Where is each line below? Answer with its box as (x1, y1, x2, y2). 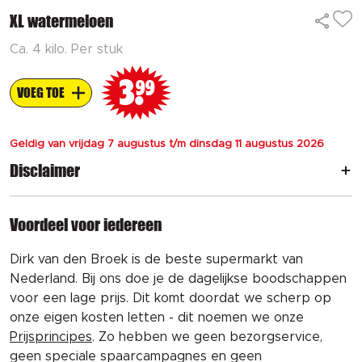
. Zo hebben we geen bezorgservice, (92, 330, 322, 343)
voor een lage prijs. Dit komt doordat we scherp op (10, 291, 331, 305)
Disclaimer (10, 160, 80, 180)
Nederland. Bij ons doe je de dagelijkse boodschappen (10, 271, 347, 285)
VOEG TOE (17, 85, 65, 100)
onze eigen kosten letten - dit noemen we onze (10, 310, 304, 324)
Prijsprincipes (10, 330, 92, 343)
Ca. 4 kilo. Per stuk (10, 42, 123, 56)
